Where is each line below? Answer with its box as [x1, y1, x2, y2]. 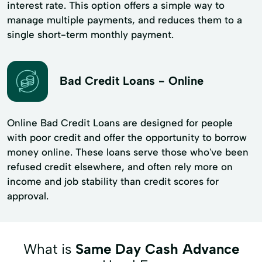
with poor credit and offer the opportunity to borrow [7, 131, 247, 143]
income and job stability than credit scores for [7, 175, 219, 187]
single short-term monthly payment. [7, 28, 174, 40]
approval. [7, 189, 49, 202]
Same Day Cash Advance [75, 240, 239, 257]
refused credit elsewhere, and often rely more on [7, 160, 233, 173]
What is [23, 240, 75, 257]
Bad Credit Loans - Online [60, 74, 204, 88]
